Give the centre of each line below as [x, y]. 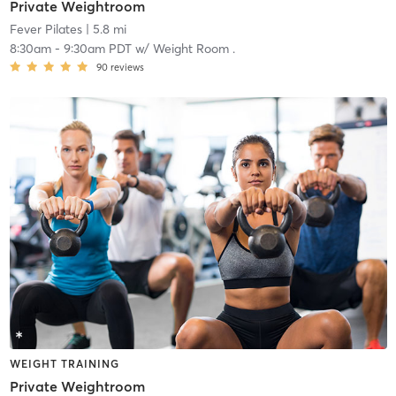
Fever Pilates [46, 30]
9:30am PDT [97, 49]
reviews [127, 68]
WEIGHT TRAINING [64, 363]
